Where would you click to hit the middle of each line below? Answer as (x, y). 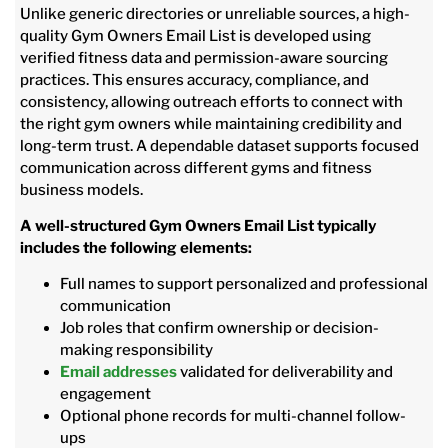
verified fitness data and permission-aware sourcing (204, 57)
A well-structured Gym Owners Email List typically (198, 226)
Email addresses (118, 372)
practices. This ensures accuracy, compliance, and (194, 79)
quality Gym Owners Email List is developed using (195, 35)
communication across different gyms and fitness (196, 167)
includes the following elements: (137, 248)
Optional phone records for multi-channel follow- (233, 416)
